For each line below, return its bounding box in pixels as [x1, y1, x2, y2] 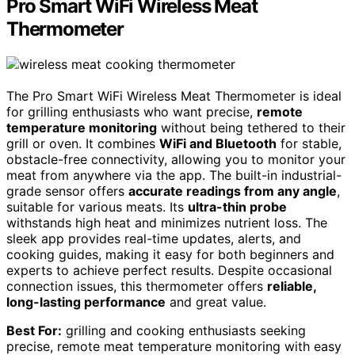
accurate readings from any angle [128, 183, 337, 200]
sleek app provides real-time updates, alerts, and [6, 231, 301, 247]
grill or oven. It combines [6, 136, 159, 152]
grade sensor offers [6, 183, 128, 200]
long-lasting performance [6, 294, 166, 311]
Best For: [6, 323, 62, 339]
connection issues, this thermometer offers [6, 278, 267, 295]
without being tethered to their [157, 120, 345, 136]
